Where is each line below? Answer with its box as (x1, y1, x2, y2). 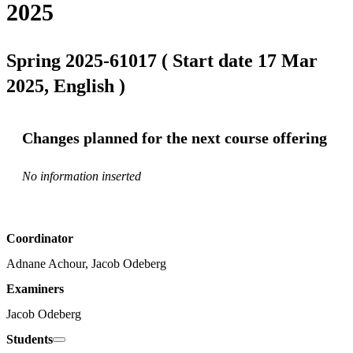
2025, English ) (6, 75, 125, 96)
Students (6, 333, 53, 347)
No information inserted (22, 169, 141, 184)
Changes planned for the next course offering (22, 128, 327, 147)
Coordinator (6, 232, 73, 246)
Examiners (6, 282, 64, 296)
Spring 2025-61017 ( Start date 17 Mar (6, 50, 318, 71)
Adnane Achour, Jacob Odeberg (6, 257, 166, 271)
